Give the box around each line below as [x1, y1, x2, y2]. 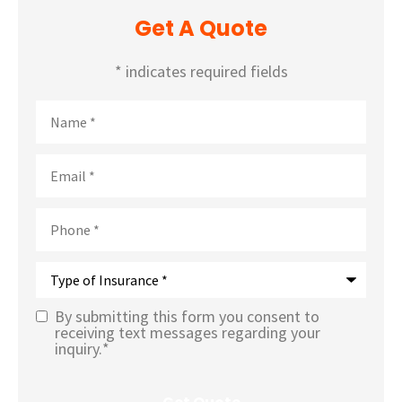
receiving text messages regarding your [55, 322, 320, 344]
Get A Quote [135, 13, 267, 44]
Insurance [35, 291, 99, 312]
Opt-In [35, 378, 78, 399]
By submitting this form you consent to [55, 306, 319, 328]
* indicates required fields [114, 60, 288, 82]
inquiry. [55, 338, 102, 360]
